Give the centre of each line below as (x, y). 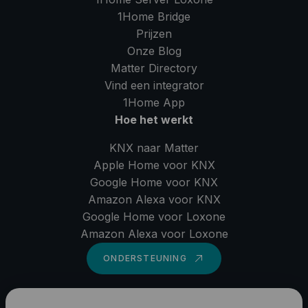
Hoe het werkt (154, 120)
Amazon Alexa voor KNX (154, 199)
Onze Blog (154, 51)
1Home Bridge (154, 16)
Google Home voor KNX (154, 182)
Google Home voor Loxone (154, 217)
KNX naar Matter (154, 148)
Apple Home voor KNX (154, 165)
